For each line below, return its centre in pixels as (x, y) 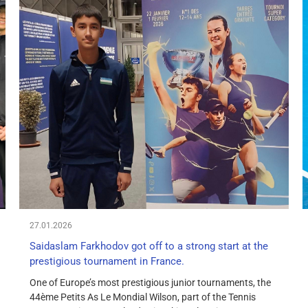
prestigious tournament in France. (107, 262)
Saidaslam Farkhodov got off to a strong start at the (149, 246)
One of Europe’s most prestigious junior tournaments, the (151, 283)
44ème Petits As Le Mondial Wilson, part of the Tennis (143, 297)
